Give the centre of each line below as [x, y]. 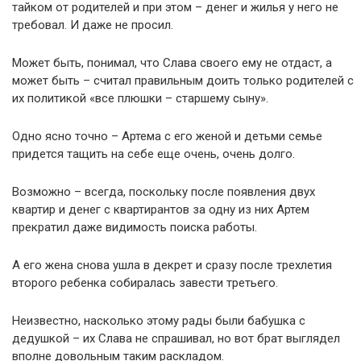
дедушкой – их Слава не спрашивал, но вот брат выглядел [176, 338]
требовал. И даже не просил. [93, 25]
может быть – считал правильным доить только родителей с [183, 80]
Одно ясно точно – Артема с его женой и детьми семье [167, 136]
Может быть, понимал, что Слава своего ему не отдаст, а [172, 62]
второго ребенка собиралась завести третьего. [145, 282]
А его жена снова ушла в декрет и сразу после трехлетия [172, 265]
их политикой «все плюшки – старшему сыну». [140, 98]
